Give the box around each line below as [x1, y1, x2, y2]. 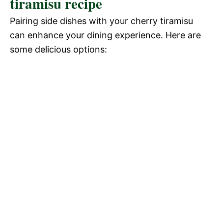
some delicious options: [10, 44, 107, 55]
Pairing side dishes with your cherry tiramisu [10, 15, 193, 26]
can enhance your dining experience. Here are [10, 29, 201, 40]
